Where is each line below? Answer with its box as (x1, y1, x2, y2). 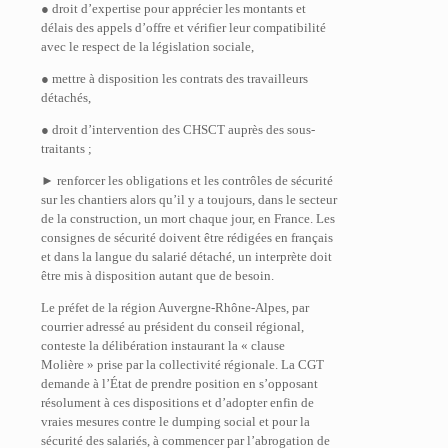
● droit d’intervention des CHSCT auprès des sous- (41, 122, 315, 137)
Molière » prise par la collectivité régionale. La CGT (41, 357, 324, 372)
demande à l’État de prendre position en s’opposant (41, 376, 318, 391)
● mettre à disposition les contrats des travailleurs (41, 71, 308, 86)
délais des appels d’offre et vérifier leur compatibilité (41, 20, 326, 35)
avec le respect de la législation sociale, (41, 39, 254, 54)
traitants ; (41, 141, 92, 156)
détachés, (41, 90, 91, 105)
